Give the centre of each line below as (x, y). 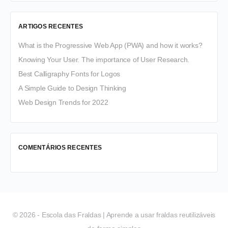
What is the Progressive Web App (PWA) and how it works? (110, 45)
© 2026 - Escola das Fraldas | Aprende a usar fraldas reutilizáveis (114, 215)
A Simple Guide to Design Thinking (73, 88)
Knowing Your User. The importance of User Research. (104, 59)
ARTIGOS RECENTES (51, 26)
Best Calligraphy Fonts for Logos (69, 74)
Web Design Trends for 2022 (63, 102)
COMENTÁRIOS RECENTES (60, 147)
